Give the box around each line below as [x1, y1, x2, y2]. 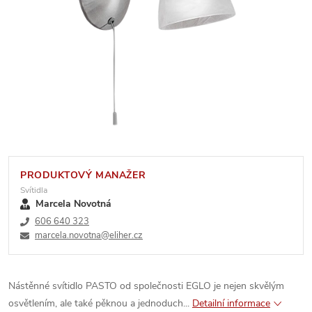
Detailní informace [192, 297, 270, 310]
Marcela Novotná [36, 197, 111, 210]
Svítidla [20, 185, 47, 196]
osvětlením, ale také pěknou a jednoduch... [8, 297, 192, 310]
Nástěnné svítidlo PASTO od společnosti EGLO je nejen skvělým [8, 279, 284, 292]
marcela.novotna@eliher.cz [35, 229, 143, 242]
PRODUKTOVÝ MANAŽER [20, 169, 146, 182]
